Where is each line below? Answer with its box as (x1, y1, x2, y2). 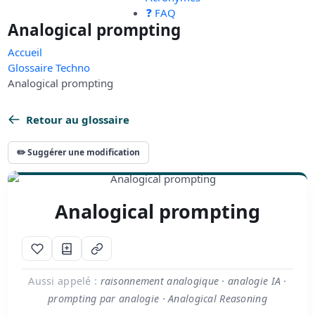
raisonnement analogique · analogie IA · (97, 274, 287, 288)
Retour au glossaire (26, 112, 130, 127)
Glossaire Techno (8, 60, 91, 75)
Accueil (8, 45, 43, 60)
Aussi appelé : (28, 274, 98, 288)
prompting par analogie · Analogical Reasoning (48, 292, 267, 306)
